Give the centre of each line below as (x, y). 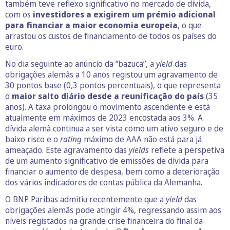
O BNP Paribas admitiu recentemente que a (85, 199)
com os (19, 14)
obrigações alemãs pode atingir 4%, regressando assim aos (113, 210)
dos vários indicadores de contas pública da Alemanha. (104, 182)
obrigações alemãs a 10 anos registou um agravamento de (111, 74)
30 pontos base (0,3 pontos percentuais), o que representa (113, 85)
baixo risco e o (33, 139)
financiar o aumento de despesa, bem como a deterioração (112, 171)
